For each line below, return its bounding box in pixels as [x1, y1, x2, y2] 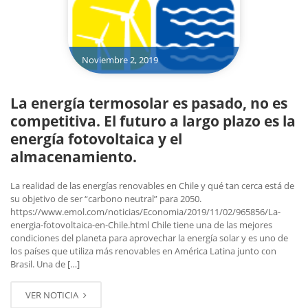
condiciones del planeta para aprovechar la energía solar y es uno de [10, 231, 288, 244]
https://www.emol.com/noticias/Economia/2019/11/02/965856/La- [10, 205, 280, 218]
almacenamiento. [10, 146, 137, 166]
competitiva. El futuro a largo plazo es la [10, 111, 296, 131]
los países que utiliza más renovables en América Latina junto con [10, 244, 276, 257]
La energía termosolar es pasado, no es [10, 93, 287, 113]
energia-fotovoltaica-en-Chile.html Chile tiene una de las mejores [10, 218, 272, 231]
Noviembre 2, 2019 [81, 53, 158, 66]
